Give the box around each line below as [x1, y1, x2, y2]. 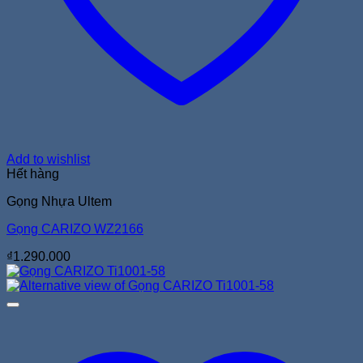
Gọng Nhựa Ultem [6, 194, 112, 208]
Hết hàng [6, 166, 59, 181]
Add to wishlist [6, 152, 90, 166]
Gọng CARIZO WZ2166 [6, 221, 143, 236]
